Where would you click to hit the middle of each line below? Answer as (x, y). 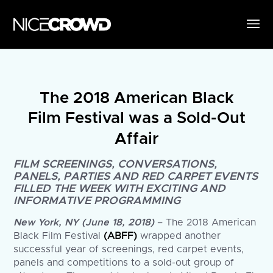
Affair (136, 139)
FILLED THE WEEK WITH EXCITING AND (120, 189)
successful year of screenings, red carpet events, (129, 249)
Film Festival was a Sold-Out (136, 118)
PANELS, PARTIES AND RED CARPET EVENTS (136, 177)
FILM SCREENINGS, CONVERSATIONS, (115, 165)
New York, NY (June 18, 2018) (84, 222)
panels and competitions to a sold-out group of (124, 262)
